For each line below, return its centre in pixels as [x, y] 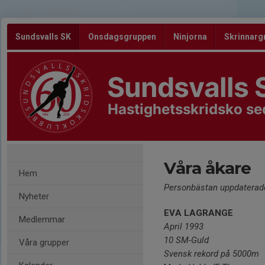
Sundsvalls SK [43, 37]
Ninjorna [190, 37]
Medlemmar [42, 219]
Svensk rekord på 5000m [211, 254]
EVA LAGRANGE [198, 213]
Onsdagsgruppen [122, 37]
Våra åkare [207, 168]
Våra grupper [44, 243]
